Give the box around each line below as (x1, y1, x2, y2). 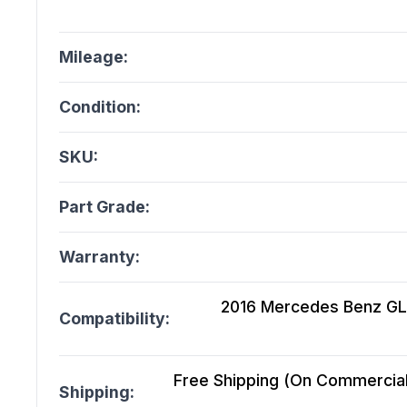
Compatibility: (59, 309, 170, 329)
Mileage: (59, 47, 128, 67)
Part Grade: (59, 197, 150, 217)
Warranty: (59, 247, 140, 267)
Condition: (59, 97, 141, 117)
